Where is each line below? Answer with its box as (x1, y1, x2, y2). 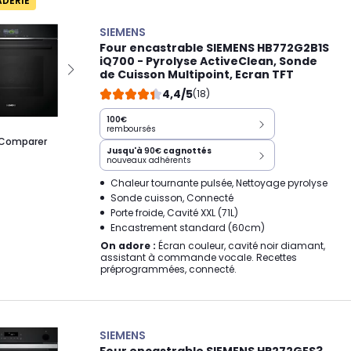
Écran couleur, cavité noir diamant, (156, 238, 325, 252)
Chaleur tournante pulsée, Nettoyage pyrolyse (110, 175, 327, 190)
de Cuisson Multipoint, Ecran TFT (100, 66, 294, 82)
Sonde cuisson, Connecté (110, 190, 233, 204)
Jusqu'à (107, 144, 144, 157)
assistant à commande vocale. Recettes (100, 250, 297, 264)
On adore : (100, 238, 156, 252)
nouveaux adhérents (107, 154, 191, 166)
